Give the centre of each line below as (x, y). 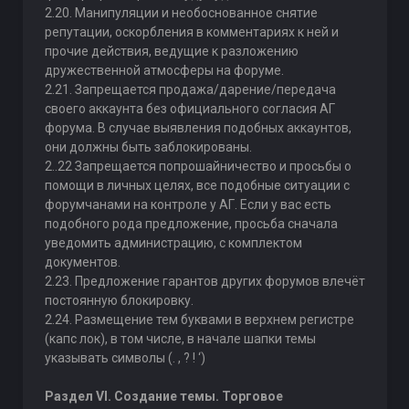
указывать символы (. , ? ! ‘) (125, 358)
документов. (82, 262)
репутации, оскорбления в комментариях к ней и (191, 32)
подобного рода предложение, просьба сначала (191, 224)
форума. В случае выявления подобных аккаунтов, (198, 128)
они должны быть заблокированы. (148, 147)
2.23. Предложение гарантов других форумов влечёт (204, 281)
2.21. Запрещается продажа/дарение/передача (190, 89)
